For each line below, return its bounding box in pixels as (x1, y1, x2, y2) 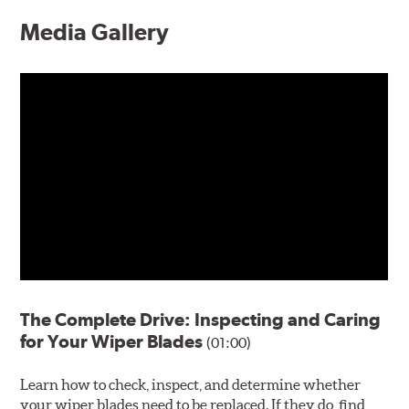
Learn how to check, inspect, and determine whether (20, 375, 362, 393)
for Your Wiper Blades (20, 330, 207, 352)
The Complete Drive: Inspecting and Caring (20, 308, 382, 330)
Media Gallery (20, 17, 170, 46)
